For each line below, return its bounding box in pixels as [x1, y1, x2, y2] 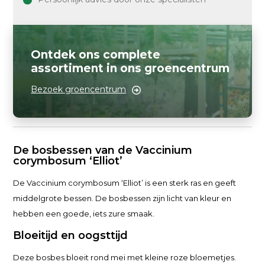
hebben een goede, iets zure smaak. [13, 209, 155, 218]
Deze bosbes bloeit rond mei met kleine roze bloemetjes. [13, 253, 237, 262]
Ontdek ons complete [31, 48, 161, 62]
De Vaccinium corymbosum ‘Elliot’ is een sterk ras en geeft [13, 178, 237, 188]
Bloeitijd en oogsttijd [13, 229, 128, 242]
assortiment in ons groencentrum [31, 62, 230, 75]
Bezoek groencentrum [31, 84, 127, 95]
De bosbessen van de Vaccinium [13, 144, 193, 157]
